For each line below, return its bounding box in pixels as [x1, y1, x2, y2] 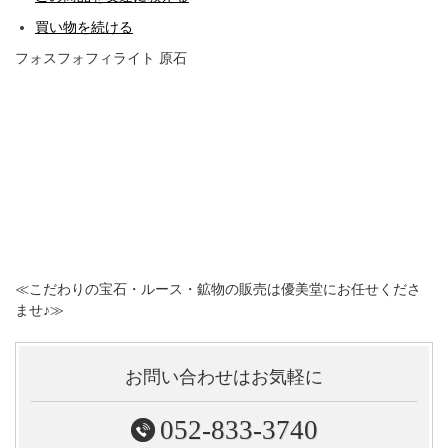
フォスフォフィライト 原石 [15, 51, 187, 67]
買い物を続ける [35, 20, 133, 36]
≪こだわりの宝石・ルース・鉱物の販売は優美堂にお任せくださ [15, 282, 421, 298]
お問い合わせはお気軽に [125, 367, 323, 388]
